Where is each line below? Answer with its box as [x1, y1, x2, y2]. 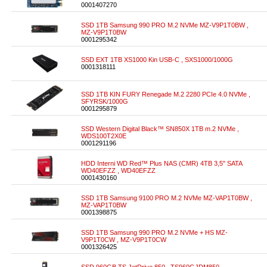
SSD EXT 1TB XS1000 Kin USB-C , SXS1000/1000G [81, 56, 233, 63]
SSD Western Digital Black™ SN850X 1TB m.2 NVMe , [81, 125, 239, 132]
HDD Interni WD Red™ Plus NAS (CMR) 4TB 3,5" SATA [81, 160, 242, 167]
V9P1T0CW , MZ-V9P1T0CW [81, 236, 166, 243]
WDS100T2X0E [81, 132, 126, 139]
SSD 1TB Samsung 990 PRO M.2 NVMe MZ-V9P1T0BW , [81, 21, 249, 29]
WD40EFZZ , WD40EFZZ [81, 167, 156, 174]
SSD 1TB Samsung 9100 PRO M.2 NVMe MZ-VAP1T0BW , [81, 194, 252, 201]
